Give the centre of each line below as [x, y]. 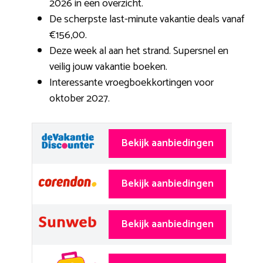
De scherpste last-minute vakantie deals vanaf [147, 19]
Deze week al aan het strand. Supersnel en [139, 51]
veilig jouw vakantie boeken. [108, 67]
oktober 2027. [80, 99]
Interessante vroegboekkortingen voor [131, 83]
